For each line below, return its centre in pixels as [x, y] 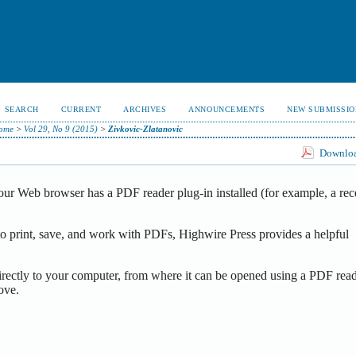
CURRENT [81, 109]
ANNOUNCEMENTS [227, 109]
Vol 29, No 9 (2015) [60, 129]
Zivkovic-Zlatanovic [145, 129]
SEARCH [21, 109]
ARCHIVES [145, 109]
